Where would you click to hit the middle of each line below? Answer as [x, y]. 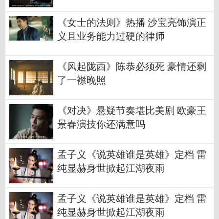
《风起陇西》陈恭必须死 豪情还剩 [132, 67]
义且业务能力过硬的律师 [111, 37]
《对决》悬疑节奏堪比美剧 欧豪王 [132, 111]
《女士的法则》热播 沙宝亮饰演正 [132, 23]
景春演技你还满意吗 [101, 125]
